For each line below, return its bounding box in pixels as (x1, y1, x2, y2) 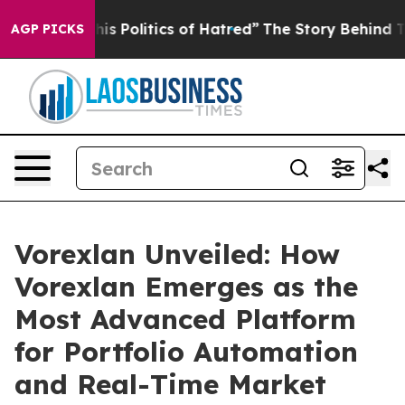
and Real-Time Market (14, 367, 326, 401)
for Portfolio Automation (14, 334, 358, 369)
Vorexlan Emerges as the (14, 269, 358, 304)
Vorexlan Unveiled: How (14, 237, 340, 271)
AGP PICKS (11, 21, 84, 37)
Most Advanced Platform (14, 302, 356, 336)
